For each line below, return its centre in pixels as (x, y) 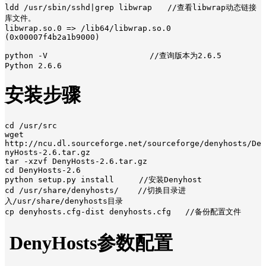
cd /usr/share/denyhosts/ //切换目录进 (95, 191)
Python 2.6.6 (33, 65)
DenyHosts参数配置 (89, 243)
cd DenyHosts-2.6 (43, 170)
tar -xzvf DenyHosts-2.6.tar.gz (76, 161)
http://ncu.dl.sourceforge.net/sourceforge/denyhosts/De (133, 144)
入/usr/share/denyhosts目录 (64, 201)
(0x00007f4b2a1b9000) (52, 37)
